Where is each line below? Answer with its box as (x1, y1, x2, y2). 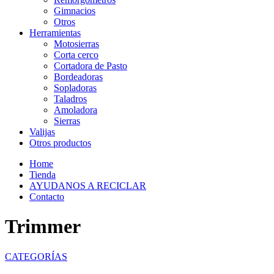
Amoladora (54, 105, 97, 115)
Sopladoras (54, 83, 97, 93)
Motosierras (54, 39, 99, 49)
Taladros (54, 94, 87, 104)
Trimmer (5, 215, 81, 238)
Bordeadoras (54, 72, 103, 82)
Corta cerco (54, 50, 98, 60)
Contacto (29, 191, 64, 202)
